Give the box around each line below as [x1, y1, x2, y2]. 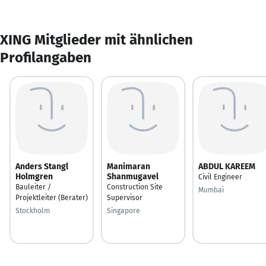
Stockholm [15, 206, 50, 215]
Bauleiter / [15, 182, 51, 191]
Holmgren [15, 171, 53, 182]
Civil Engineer [198, 172, 242, 181]
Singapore [107, 206, 140, 215]
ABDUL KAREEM [198, 161, 255, 172]
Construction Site [107, 182, 163, 191]
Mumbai [198, 185, 224, 194]
